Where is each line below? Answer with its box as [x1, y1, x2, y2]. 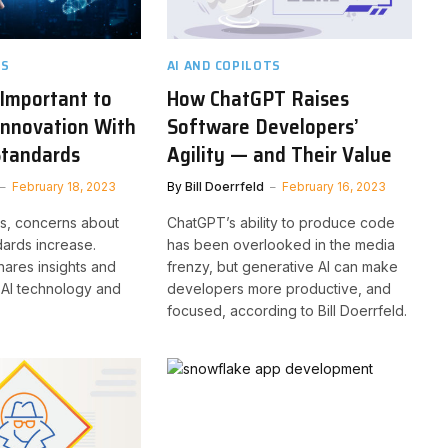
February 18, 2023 [12, 178, 117, 194]
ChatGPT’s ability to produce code [166, 213, 395, 231]
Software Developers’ [166, 109, 359, 143]
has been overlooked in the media [166, 235, 395, 253]
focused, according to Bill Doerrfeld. [166, 301, 407, 319]
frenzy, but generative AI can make [166, 257, 398, 275]
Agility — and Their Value [166, 137, 392, 171]
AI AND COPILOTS [166, 53, 282, 76]
